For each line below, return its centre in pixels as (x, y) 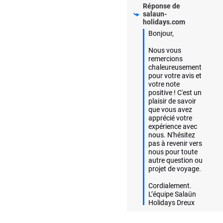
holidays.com (164, 22)
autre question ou (176, 161)
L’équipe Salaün (172, 194)
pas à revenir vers (175, 144)
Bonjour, (161, 34)
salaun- (155, 14)
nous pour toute (173, 152)
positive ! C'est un (175, 93)
